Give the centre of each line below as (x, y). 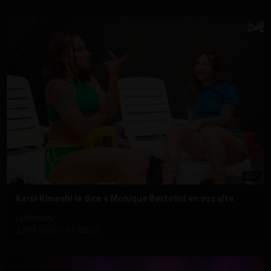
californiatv (35, 217)
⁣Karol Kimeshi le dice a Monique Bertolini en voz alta (125, 198)
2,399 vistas (38, 230)
